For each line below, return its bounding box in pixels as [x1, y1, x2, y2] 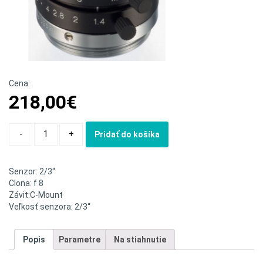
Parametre [59, 235, 100, 244]
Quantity [8, 124, 42, 133]
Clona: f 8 [9, 178, 43, 188]
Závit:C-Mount [9, 190, 63, 200]
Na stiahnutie [114, 235, 166, 244]
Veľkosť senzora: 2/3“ [9, 202, 90, 211]
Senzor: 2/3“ [9, 167, 55, 176]
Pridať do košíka [95, 130, 160, 139]
